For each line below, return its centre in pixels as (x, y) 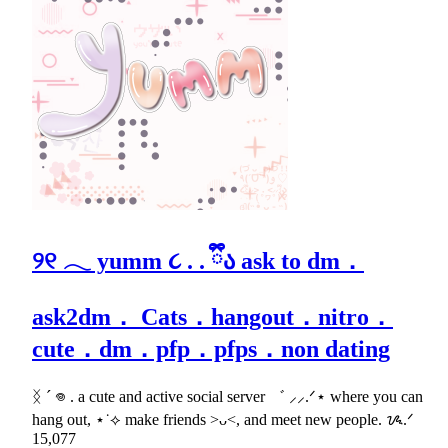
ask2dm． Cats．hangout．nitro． (212, 316)
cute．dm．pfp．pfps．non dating (211, 348)
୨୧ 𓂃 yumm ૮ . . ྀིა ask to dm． (198, 260)
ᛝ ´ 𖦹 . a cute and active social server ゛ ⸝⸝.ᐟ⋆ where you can (227, 396)
